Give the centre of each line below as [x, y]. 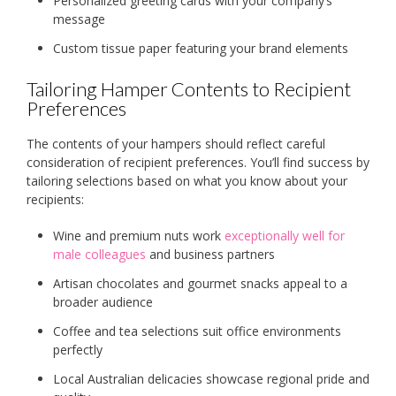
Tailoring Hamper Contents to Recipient [189, 88]
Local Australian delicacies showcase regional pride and [211, 378]
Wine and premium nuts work [137, 235]
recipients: [55, 199]
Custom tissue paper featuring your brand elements [201, 48]
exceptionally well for [283, 235]
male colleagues [99, 254]
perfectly [78, 349]
